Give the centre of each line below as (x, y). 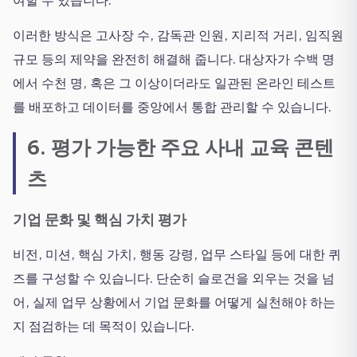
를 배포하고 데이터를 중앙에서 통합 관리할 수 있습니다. (172, 107)
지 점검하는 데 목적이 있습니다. (104, 326)
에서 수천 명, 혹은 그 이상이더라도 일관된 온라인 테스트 (174, 83)
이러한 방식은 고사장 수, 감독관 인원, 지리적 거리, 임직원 (178, 35)
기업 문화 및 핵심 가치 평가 (100, 219)
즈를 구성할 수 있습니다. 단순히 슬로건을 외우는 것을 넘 (174, 278)
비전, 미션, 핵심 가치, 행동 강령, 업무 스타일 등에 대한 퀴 (177, 254)
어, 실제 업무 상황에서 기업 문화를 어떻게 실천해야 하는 (174, 302)
